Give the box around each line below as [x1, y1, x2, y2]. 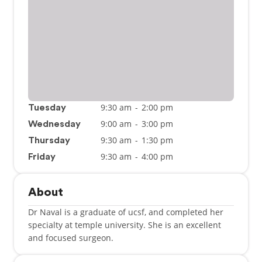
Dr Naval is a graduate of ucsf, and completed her [28, 206, 223, 218]
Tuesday [28, 103, 66, 112]
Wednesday [28, 119, 81, 129]
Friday [28, 152, 56, 161]
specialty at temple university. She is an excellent [28, 219, 221, 230]
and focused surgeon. [28, 232, 113, 243]
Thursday [28, 136, 70, 145]
